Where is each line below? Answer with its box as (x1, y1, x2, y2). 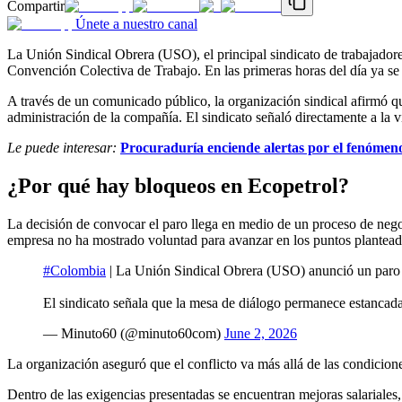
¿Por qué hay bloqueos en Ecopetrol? (7, 173, 349, 197)
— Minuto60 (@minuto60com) (43, 325, 224, 341)
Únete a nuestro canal (75, 15, 197, 31)
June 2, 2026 (224, 325, 297, 341)
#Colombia (43, 262, 106, 278)
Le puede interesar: (7, 139, 120, 155)
